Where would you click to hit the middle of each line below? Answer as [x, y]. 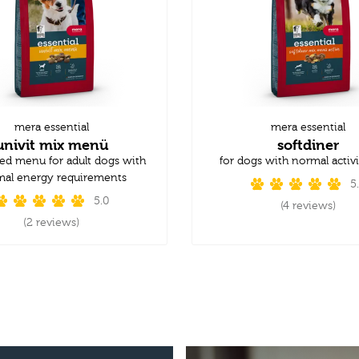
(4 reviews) [308, 206]
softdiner [308, 144]
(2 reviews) [51, 222]
